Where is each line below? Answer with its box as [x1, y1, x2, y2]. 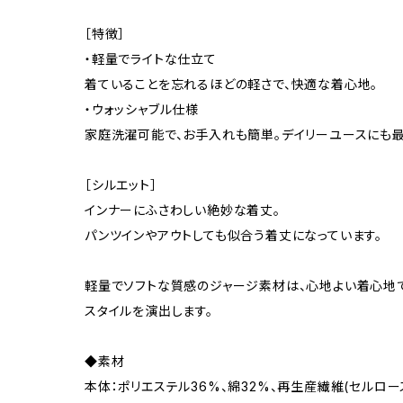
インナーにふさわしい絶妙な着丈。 [85, 202, 281, 218]
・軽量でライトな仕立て [85, 51, 217, 67]
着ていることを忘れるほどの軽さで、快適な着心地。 [85, 76, 379, 92]
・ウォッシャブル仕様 [85, 102, 200, 117]
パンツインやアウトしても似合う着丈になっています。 [85, 228, 383, 243]
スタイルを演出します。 [85, 303, 213, 318]
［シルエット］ [85, 177, 157, 193]
